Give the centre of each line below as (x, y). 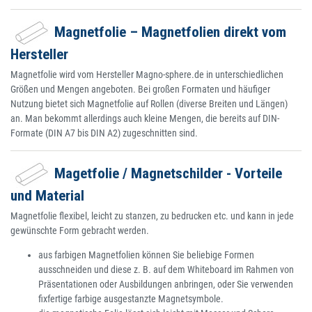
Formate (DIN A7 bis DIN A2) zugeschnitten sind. (104, 133)
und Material (47, 196)
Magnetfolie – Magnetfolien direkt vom (169, 32)
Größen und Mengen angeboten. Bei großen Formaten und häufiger (140, 89)
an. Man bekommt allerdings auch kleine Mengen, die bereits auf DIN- (145, 119)
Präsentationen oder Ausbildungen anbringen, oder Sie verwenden (166, 284)
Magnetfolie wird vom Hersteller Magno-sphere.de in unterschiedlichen (147, 75)
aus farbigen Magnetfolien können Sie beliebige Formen (146, 255)
